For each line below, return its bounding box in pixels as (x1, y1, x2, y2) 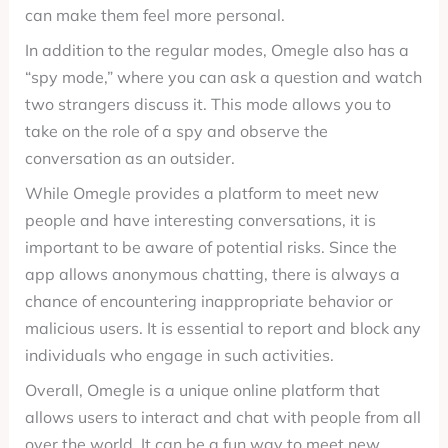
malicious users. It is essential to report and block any (24, 318, 421, 338)
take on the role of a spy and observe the (24, 121, 328, 141)
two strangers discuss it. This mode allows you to (24, 94, 391, 114)
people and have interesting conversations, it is (24, 210, 376, 230)
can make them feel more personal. (24, 5, 285, 25)
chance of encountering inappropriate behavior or (24, 291, 393, 311)
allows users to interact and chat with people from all (24, 407, 421, 427)
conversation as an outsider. (24, 148, 235, 168)
